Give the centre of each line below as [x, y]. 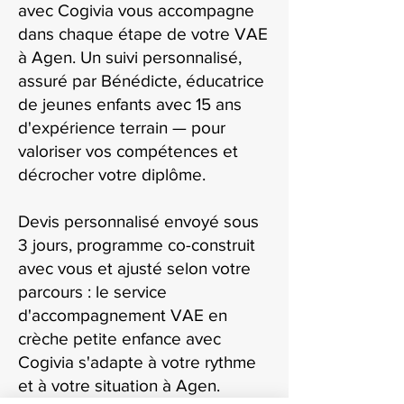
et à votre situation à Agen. [119, 386]
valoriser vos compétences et [128, 151]
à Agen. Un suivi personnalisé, [130, 57]
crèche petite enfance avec [119, 339]
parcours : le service [92, 292]
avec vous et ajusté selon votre [134, 268]
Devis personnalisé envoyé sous [138, 221]
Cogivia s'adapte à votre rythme [137, 362]
